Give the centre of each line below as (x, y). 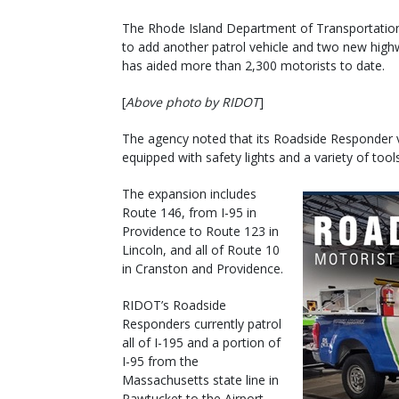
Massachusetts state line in (200, 379)
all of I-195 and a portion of (201, 342)
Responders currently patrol (202, 323)
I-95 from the (160, 361)
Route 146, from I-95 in (189, 212)
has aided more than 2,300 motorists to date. (253, 65)
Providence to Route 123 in (200, 231)
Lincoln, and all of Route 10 (201, 249)
